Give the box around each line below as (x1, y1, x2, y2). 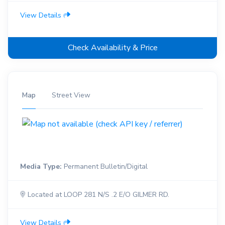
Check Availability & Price (67, 42, 158, 54)
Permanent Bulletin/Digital (62, 161, 148, 171)
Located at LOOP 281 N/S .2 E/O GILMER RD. (26, 189, 169, 199)
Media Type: (20, 161, 62, 171)
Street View (52, 90, 90, 100)
